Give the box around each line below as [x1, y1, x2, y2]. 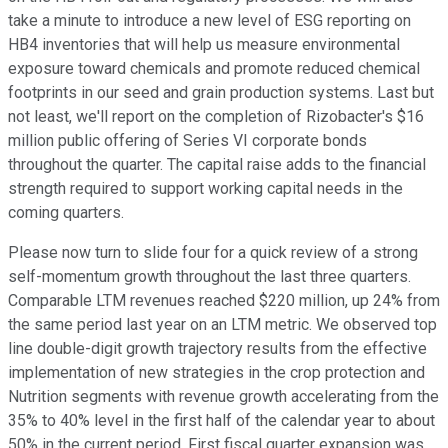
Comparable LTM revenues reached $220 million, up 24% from [8, 291, 440, 311]
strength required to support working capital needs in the [8, 179, 403, 199]
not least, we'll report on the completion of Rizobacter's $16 [8, 107, 424, 127]
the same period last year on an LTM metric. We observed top [8, 315, 437, 335]
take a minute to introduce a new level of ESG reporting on [8, 11, 411, 31]
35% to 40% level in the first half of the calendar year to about [8, 411, 435, 431]
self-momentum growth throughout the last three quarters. [8, 267, 411, 287]
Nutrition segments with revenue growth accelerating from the [8, 387, 439, 407]
